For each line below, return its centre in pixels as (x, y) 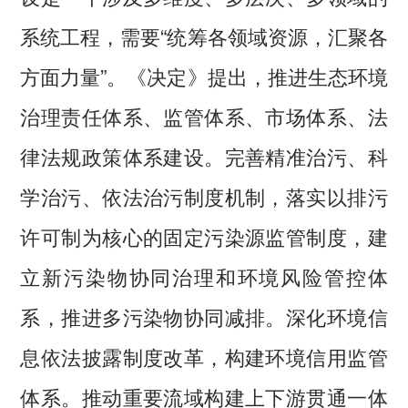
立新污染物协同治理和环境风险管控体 (204, 275)
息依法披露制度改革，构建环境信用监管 (204, 356)
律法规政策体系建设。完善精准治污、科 (204, 155)
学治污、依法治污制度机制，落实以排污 (204, 195)
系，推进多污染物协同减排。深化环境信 (204, 316)
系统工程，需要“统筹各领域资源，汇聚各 (204, 35)
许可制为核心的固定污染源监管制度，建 (204, 235)
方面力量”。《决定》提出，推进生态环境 (204, 75)
